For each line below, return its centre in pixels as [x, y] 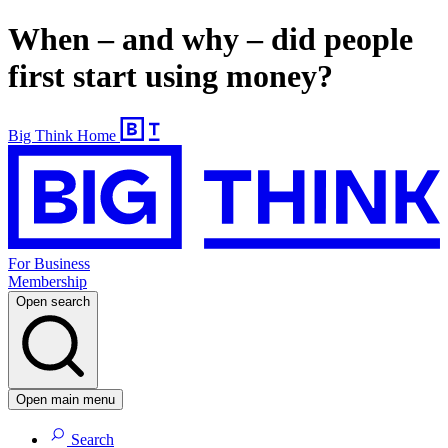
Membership [47, 282]
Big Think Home [62, 135]
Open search [53, 302]
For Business [49, 264]
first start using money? [170, 76]
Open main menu [65, 400]
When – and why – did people [210, 39]
